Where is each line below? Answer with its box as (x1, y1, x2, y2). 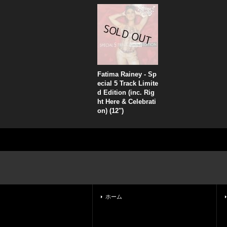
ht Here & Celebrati (97, 98, 156, 105)
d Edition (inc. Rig (97, 89, 155, 96)
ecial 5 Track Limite (97, 80, 158, 87)
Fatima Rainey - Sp (97, 70, 157, 78)
